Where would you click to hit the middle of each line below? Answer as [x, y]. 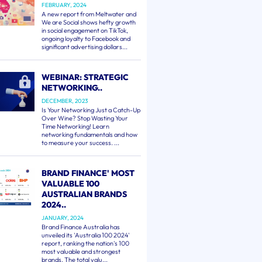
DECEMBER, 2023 [65, 101]
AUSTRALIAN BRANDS [85, 194]
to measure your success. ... [81, 143]
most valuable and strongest [81, 251]
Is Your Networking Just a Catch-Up [91, 110]
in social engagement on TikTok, [85, 30]
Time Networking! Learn [76, 126]
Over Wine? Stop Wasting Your [85, 118]
